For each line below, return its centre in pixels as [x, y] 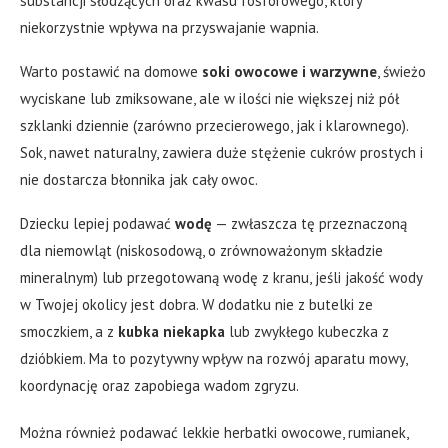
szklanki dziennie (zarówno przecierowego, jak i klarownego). [214, 125]
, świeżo [401, 71]
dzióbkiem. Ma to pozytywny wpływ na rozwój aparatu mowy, [213, 358]
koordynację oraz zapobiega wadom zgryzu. [159, 385]
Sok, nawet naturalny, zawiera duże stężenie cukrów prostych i [221, 152]
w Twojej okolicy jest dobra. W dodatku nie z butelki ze [196, 304]
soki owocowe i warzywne [289, 71]
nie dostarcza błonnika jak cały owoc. [139, 179]
